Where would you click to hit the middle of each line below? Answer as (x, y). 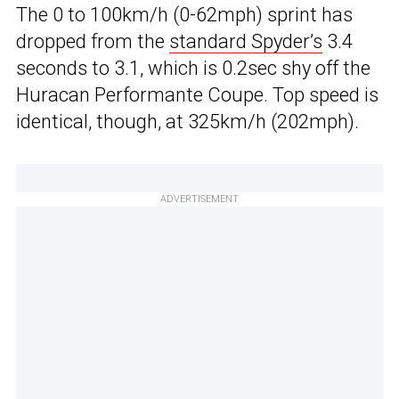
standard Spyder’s (246, 42)
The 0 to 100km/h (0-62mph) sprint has (184, 15)
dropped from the (93, 42)
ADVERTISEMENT (199, 199)
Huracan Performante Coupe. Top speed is (197, 95)
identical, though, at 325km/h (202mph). (187, 122)
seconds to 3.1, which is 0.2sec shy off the (193, 69)
